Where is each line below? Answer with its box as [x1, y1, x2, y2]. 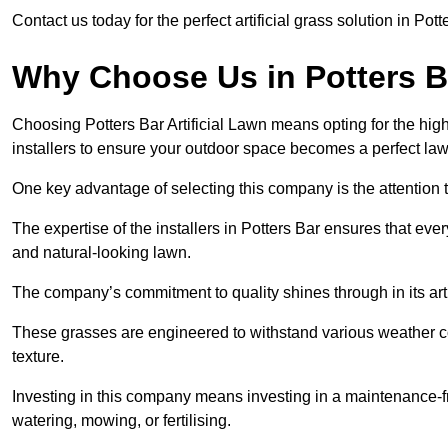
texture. [12, 348, 64, 366]
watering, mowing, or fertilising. [12, 412, 231, 430]
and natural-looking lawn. [12, 244, 191, 262]
